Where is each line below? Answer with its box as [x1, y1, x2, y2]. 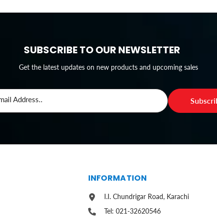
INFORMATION [88, 172, 147, 184]
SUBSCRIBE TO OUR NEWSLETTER [24, 43, 180, 57]
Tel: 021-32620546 [104, 207, 161, 216]
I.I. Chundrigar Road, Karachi [104, 192, 189, 201]
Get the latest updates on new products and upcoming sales [19, 63, 198, 72]
